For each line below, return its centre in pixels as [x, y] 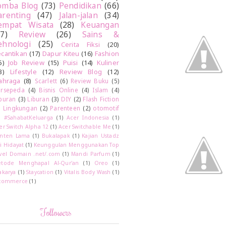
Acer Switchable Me [85, 127]
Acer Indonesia [88, 118]
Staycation [40, 172]
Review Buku [90, 81]
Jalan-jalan [78, 15]
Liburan [38, 99]
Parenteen [65, 108]
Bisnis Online [59, 90]
